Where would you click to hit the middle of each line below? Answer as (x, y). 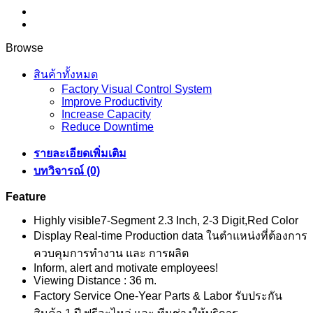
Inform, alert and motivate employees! (126, 268)
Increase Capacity (106, 114)
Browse (24, 48)
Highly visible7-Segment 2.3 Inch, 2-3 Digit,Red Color (166, 220)
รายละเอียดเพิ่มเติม (80, 153)
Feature (26, 196)
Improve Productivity (112, 101)
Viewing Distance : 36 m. (95, 280)
